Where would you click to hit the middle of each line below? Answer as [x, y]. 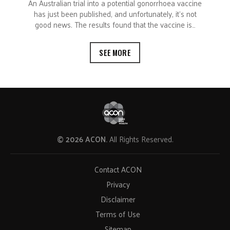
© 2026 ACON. [82, 139]
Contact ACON [118, 169]
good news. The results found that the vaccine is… [115, 25]
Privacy [118, 184]
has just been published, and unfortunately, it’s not [115, 14]
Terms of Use [118, 214]
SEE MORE [115, 53]
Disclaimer [118, 199]
